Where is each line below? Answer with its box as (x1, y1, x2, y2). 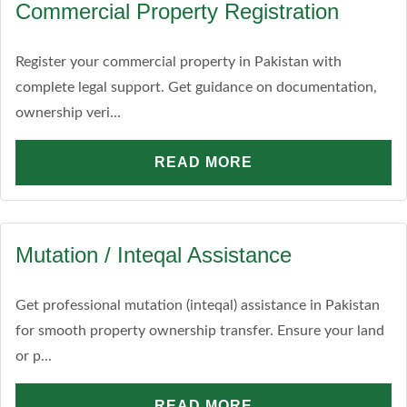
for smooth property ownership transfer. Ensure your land (15, 323, 384, 338)
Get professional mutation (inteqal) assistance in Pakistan (15, 298, 380, 313)
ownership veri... (15, 105, 121, 120)
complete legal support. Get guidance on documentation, (15, 80, 377, 94)
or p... (15, 349, 52, 363)
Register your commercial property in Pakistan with (15, 55, 342, 69)
